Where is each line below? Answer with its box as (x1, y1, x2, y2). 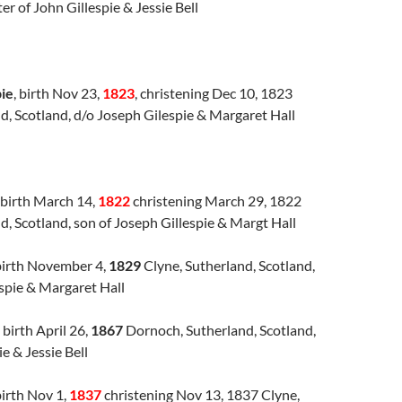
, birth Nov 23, (13, 83, 102, 101)
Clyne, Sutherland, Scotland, (141, 256, 315, 274)
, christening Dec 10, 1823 (135, 83, 293, 101)
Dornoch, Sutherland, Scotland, (123, 320, 316, 338)
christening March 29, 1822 (130, 191, 301, 209)
